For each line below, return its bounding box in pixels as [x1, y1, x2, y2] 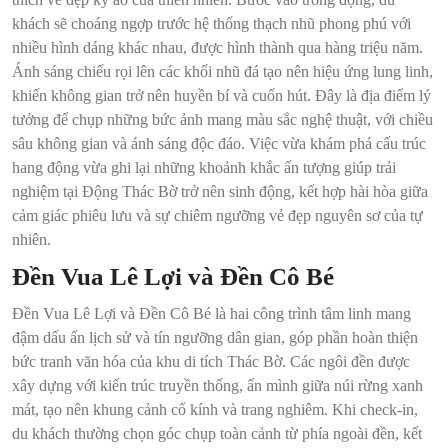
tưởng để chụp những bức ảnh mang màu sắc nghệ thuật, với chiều [12, 111, 433, 129]
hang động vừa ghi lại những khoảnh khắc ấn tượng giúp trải [12, 159, 396, 177]
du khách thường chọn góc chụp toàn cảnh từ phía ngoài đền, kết [12, 425, 422, 443]
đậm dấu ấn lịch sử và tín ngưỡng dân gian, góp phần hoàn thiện [12, 329, 418, 347]
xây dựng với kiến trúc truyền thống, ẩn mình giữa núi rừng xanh [12, 377, 423, 395]
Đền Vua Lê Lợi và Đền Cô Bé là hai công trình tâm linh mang [12, 305, 411, 323]
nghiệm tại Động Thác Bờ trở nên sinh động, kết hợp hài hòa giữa [12, 183, 428, 201]
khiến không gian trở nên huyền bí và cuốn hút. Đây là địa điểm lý [12, 87, 431, 105]
